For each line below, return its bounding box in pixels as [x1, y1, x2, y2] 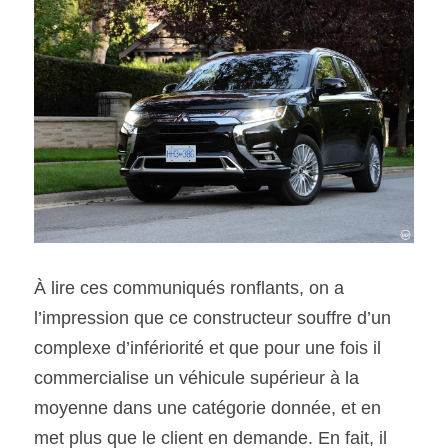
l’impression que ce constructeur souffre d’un [34, 307, 391, 328]
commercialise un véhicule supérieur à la [34, 367, 359, 388]
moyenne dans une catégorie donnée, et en [34, 397, 381, 418]
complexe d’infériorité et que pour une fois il [34, 337, 381, 358]
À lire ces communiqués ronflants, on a [34, 277, 344, 298]
